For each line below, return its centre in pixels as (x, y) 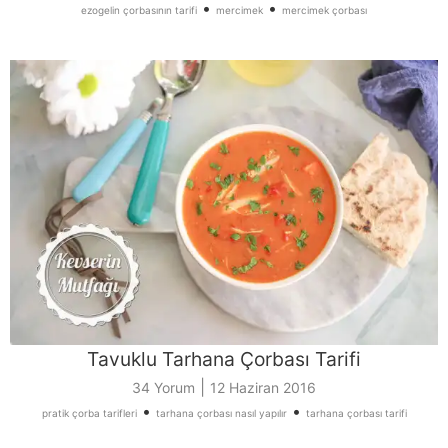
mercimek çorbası (324, 9)
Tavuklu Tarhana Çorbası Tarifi (224, 359)
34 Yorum (163, 388)
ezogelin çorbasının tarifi (139, 9)
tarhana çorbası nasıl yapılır (221, 413)
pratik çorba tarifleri (89, 413)
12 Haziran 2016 (263, 388)
